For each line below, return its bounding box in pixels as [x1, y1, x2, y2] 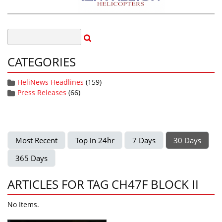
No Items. [7, 200, 39, 209]
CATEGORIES [7, 54, 76, 70]
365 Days [15, 153, 48, 163]
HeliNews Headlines [17, 77, 84, 87]
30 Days [173, 135, 201, 145]
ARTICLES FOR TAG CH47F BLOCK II [7, 176, 199, 192]
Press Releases [17, 88, 66, 97]
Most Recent [15, 135, 57, 145]
